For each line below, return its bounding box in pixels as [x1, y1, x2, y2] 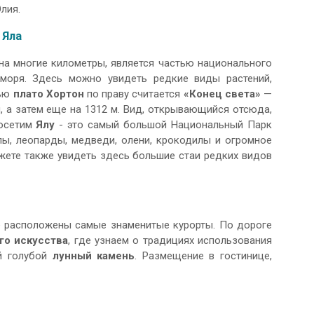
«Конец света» [183, 88, 261, 101]
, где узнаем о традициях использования [68, 234, 273, 247]
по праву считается [86, 88, 184, 101]
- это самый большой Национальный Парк [55, 118, 272, 132]
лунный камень [52, 250, 135, 263]
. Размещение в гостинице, [135, 250, 273, 263]
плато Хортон [13, 88, 87, 101]
